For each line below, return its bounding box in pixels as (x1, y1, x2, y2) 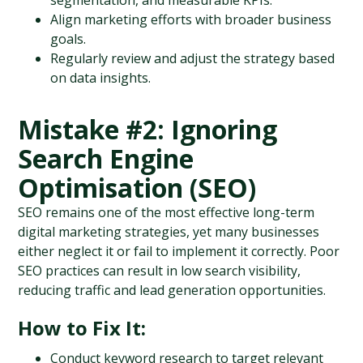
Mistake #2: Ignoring (18, 112, 278, 147)
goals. (50, 30, 87, 48)
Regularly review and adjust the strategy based (50, 49, 335, 67)
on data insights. (50, 69, 152, 87)
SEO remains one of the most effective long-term (18, 203, 315, 221)
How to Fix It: (18, 314, 147, 341)
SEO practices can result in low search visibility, (18, 262, 301, 280)
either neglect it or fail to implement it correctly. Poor (18, 242, 340, 260)
